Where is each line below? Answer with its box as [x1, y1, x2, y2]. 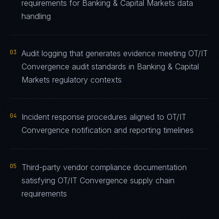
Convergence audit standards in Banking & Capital [22, 62, 199, 71]
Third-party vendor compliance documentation [22, 162, 187, 172]
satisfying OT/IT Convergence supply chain [22, 175, 175, 185]
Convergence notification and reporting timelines [22, 125, 194, 135]
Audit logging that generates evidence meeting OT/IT [22, 48, 208, 58]
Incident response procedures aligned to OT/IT [22, 112, 186, 122]
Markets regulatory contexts [22, 75, 122, 85]
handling [22, 11, 51, 21]
